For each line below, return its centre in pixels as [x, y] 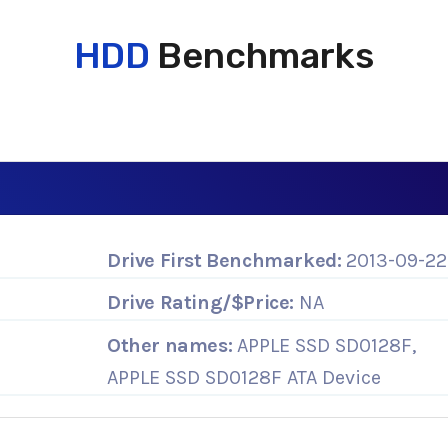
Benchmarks [262, 55]
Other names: [170, 345]
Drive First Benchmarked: [224, 260]
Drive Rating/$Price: [200, 303]
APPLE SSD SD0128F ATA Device [244, 377]
